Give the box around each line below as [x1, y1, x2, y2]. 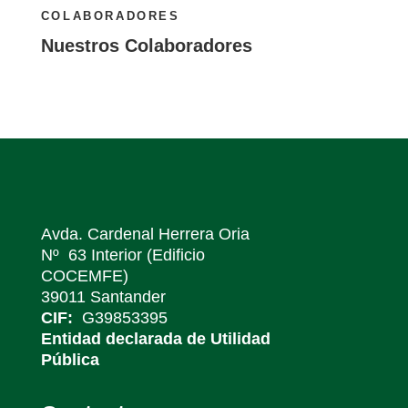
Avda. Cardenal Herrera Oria [40, 225, 250, 244]
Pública [40, 351, 99, 370]
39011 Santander [40, 288, 166, 307]
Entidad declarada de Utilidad [40, 330, 270, 349]
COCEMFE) [40, 267, 128, 286]
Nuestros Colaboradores [40, 36, 252, 56]
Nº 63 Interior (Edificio [40, 246, 205, 265]
